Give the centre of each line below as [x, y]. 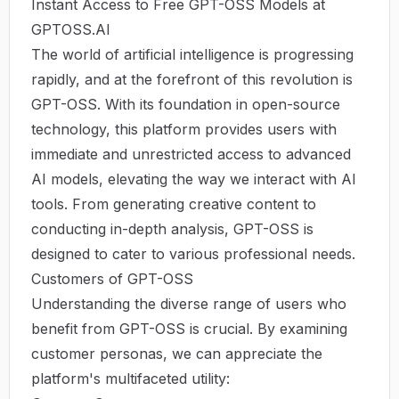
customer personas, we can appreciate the [177, 353]
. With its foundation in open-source [219, 104]
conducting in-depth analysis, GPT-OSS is [172, 228]
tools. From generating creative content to [174, 204]
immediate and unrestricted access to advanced [191, 154]
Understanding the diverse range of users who [189, 303]
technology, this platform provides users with [184, 129]
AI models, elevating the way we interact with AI [194, 179]
